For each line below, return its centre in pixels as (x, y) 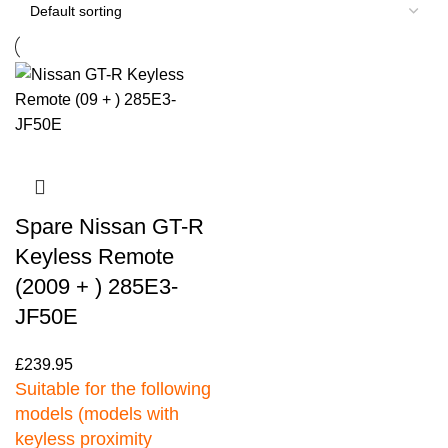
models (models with (97, 414)
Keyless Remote (94, 256)
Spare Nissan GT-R (109, 226)
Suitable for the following (113, 389)
